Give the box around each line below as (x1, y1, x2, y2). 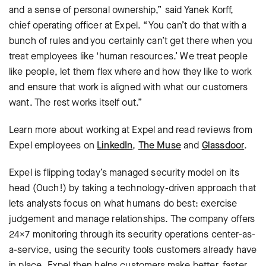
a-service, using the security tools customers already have (9, 243, 257, 256)
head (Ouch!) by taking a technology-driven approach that (9, 182, 256, 194)
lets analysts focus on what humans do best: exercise (9, 197, 237, 210)
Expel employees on (9, 139, 97, 151)
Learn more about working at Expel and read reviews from (9, 123, 252, 136)
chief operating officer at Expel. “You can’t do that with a (9, 19, 247, 31)
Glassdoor (201, 139, 245, 151)
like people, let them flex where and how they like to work (9, 65, 252, 78)
